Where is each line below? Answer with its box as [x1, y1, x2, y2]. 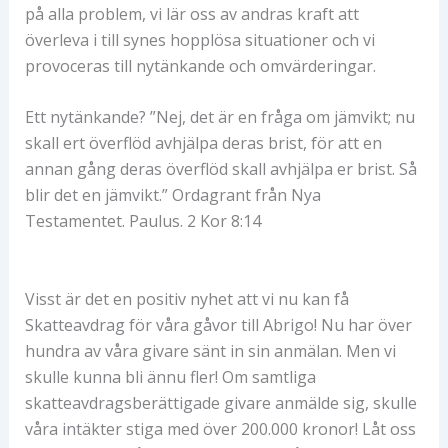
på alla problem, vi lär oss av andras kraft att [24, 2, 359, 25]
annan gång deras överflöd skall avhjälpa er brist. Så [24, 158, 417, 181]
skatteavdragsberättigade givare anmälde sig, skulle [24, 391, 417, 414]
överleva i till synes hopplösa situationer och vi [24, 28, 375, 51]
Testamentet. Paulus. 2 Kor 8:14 [24, 210, 261, 233]
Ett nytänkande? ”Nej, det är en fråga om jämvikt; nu [24, 106, 415, 129]
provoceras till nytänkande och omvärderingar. [24, 54, 376, 77]
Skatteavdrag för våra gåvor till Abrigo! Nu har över [24, 313, 412, 336]
